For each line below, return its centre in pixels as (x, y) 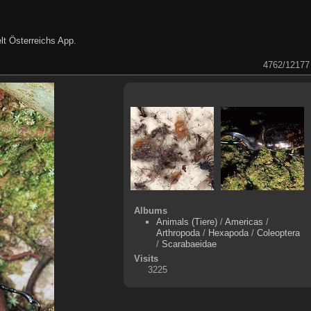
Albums (150, 210)
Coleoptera (279, 233)
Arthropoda (178, 233)
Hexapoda (229, 233)
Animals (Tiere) (187, 221)
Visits (146, 258)
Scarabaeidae (190, 244)
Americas (244, 221)
